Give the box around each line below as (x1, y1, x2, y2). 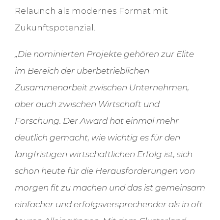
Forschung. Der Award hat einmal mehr (14, 116, 179, 126)
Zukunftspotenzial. (14, 23, 95, 33)
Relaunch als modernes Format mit (14, 6, 168, 16)
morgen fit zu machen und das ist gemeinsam (14, 183, 205, 193)
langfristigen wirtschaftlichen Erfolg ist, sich (14, 149, 192, 160)
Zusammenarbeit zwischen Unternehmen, (14, 82, 189, 93)
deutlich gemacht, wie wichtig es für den (14, 133, 180, 143)
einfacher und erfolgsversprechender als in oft (14, 199, 203, 210)
